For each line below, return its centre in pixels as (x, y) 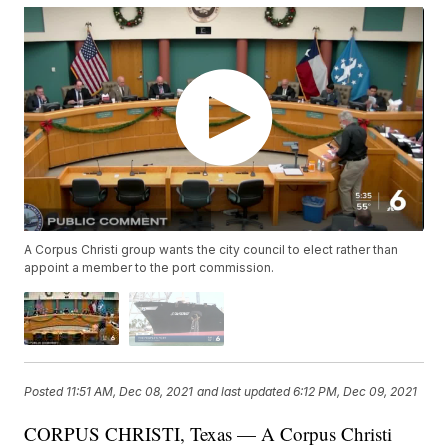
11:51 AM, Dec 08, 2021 (130, 392)
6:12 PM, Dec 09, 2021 (355, 392)
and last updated (244, 392)
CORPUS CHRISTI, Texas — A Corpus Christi (208, 433)
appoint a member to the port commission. (149, 268)
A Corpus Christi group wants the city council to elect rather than (211, 250)
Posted (45, 392)
